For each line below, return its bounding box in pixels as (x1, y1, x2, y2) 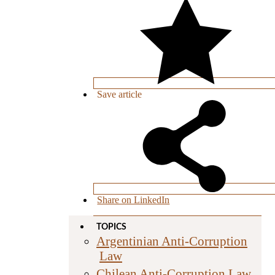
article (116, 88, 142, 99)
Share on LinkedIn (97, 194, 170, 205)
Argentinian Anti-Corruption (96, 233, 247, 248)
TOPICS (96, 222, 126, 231)
